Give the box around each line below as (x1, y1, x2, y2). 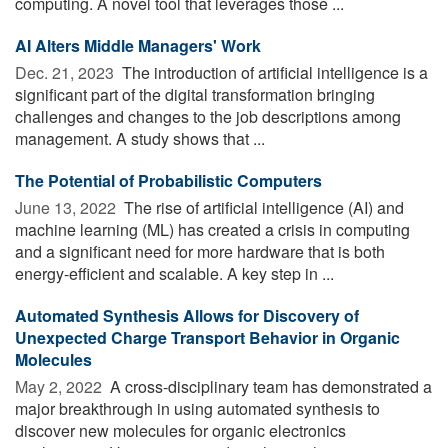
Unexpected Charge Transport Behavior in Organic (15, 325, 400, 349)
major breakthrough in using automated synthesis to (15, 396, 380, 420)
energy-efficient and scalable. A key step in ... (15, 261, 334, 285)
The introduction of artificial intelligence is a (118, 60, 428, 84)
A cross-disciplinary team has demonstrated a (106, 374, 432, 398)
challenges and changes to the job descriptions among (15, 104, 401, 128)
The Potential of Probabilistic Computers (15, 168, 322, 192)
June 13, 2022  (15, 195, 120, 219)
